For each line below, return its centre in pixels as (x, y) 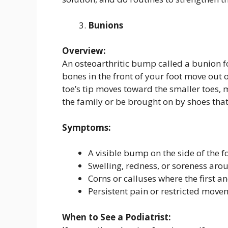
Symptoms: (87, 127)
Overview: (84, 51)
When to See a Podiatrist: (117, 217)
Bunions (106, 25)
